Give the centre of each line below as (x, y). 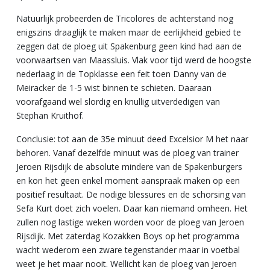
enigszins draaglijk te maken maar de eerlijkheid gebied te (129, 32)
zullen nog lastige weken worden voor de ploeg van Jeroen (130, 222)
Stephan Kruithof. (51, 115)
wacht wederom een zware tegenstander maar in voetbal (128, 250)
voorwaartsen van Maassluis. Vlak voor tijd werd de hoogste (134, 60)
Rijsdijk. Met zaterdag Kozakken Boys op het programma (128, 236)
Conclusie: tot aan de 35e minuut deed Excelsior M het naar (132, 139)
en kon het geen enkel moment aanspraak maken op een (128, 180)
